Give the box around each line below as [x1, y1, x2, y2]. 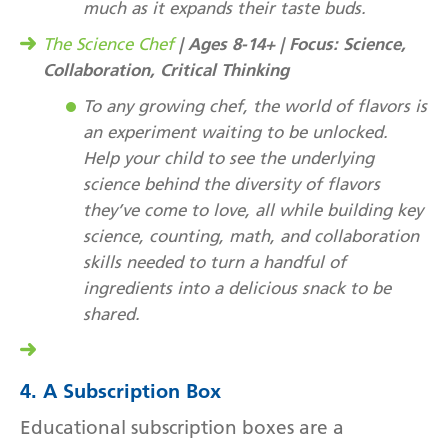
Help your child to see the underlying [83, 147, 374, 168]
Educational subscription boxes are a [20, 415, 344, 439]
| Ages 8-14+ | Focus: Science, [174, 32, 406, 54]
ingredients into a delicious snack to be [83, 277, 391, 298]
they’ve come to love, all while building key [83, 199, 423, 220]
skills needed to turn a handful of [83, 251, 346, 272]
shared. [83, 303, 140, 324]
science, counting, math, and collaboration [83, 225, 419, 246]
